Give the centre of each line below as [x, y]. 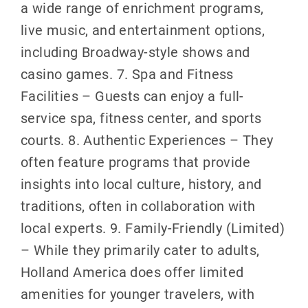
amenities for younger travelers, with [137, 294]
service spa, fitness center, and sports [141, 118]
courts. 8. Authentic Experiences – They [147, 140]
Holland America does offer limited [132, 272]
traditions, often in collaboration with [138, 206]
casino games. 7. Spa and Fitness [127, 74]
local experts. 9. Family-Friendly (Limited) [153, 228]
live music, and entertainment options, [143, 30]
